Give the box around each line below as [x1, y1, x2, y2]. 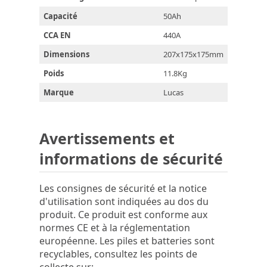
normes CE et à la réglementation [39, 221, 190, 235]
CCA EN [44, 30, 71, 41]
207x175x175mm [163, 49, 223, 60]
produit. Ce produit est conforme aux [39, 208, 207, 222]
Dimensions [44, 49, 89, 60]
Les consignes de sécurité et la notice [39, 182, 207, 195]
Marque [44, 87, 74, 98]
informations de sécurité [39, 148, 223, 169]
